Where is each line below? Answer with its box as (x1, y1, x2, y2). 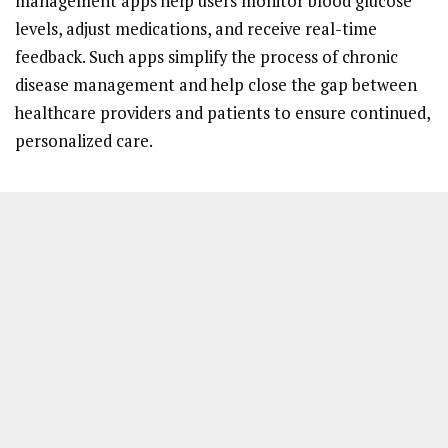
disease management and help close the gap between (15, 73, 417, 96)
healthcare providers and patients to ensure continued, (15, 101, 430, 124)
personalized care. (15, 129, 153, 152)
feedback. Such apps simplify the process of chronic (15, 45, 398, 68)
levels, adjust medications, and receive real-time (15, 17, 377, 40)
